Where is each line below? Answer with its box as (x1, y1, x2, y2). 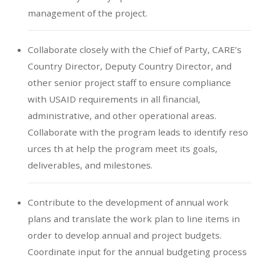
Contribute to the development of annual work (27, 196, 229, 208)
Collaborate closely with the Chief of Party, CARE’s (27, 44, 242, 56)
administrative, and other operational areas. (27, 110, 216, 122)
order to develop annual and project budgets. (27, 229, 222, 241)
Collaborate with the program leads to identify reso (27, 126, 248, 138)
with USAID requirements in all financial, (27, 93, 200, 105)
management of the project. (27, 7, 147, 19)
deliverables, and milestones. (27, 159, 153, 171)
